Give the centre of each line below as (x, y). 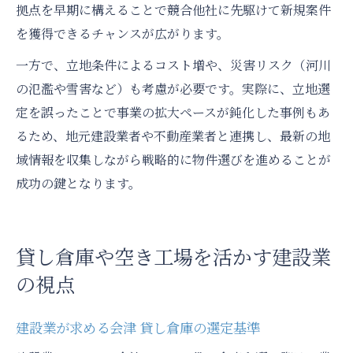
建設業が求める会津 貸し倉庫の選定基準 (138, 328)
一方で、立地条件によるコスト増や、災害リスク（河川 (173, 65)
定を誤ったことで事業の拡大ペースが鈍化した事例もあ (173, 113)
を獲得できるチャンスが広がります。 (123, 34)
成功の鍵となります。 (78, 184)
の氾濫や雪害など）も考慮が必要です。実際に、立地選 (173, 89)
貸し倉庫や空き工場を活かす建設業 (173, 256)
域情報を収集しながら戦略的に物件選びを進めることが (173, 160)
